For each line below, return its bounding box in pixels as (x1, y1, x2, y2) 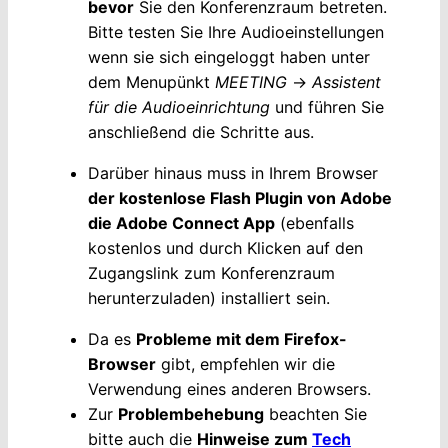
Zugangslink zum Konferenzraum (88, 263, 335, 283)
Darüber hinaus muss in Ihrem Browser (88, 163, 378, 183)
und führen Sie (270, 97, 384, 117)
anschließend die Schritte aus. (88, 122, 314, 142)
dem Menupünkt (88, 72, 215, 92)
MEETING (215, 72, 287, 92)
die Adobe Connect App (88, 213, 275, 233)
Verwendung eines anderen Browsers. (88, 379, 371, 399)
